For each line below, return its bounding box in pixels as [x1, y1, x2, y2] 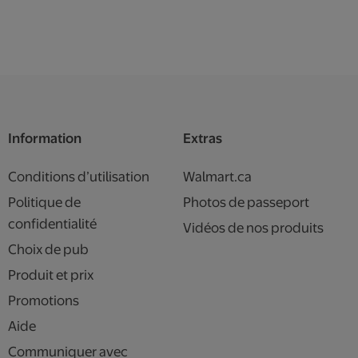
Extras [183, 130, 222, 146]
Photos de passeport [183, 194, 309, 210]
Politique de [8, 194, 81, 210]
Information [8, 130, 82, 146]
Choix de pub [8, 241, 89, 257]
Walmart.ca [183, 169, 252, 185]
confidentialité [8, 216, 97, 232]
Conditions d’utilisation [8, 169, 149, 185]
